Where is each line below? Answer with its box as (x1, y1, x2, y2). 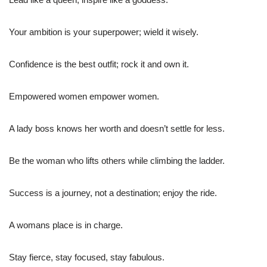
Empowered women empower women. (9, 91, 159, 101)
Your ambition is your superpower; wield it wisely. (9, 26, 198, 37)
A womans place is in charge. (9, 219, 123, 230)
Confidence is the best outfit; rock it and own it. (9, 58, 189, 69)
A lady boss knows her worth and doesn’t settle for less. (9, 123, 225, 133)
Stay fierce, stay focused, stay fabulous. (9, 252, 164, 262)
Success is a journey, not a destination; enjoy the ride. (9, 187, 217, 198)
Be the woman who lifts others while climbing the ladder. (9, 155, 225, 166)
